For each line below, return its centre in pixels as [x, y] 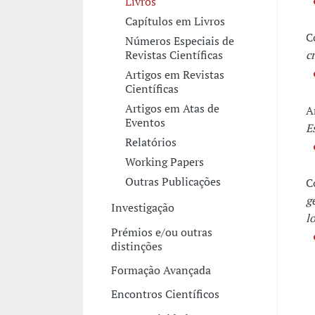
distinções [136, 246]
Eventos [145, 122]
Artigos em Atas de [172, 108]
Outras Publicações [173, 181]
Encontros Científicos [165, 294]
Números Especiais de [179, 40]
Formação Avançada [161, 270]
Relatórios [150, 142]
